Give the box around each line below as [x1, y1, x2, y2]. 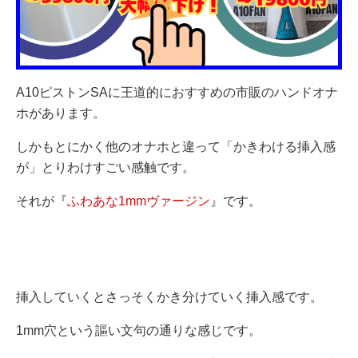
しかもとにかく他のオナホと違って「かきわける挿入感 [16, 139, 336, 153]
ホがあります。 [16, 105, 105, 120]
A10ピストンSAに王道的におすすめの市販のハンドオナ [16, 85, 338, 99]
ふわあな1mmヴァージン [67, 193, 210, 208]
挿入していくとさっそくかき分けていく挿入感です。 [16, 289, 323, 304]
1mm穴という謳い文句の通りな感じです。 [16, 323, 261, 337]
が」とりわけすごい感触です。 [16, 160, 195, 174]
